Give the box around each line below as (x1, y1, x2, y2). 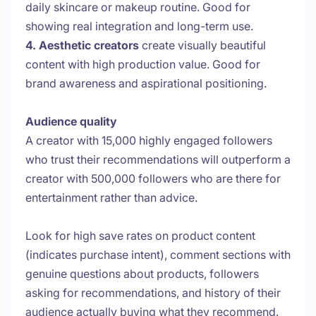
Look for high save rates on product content (25, 229, 255, 243)
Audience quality (25, 114, 120, 129)
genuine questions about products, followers (25, 267, 259, 281)
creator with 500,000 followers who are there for (25, 171, 281, 186)
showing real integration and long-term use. (25, 19, 253, 34)
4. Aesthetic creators (25, 38, 139, 53)
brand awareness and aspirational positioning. (25, 76, 267, 91)
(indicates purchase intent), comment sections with (25, 248, 291, 262)
